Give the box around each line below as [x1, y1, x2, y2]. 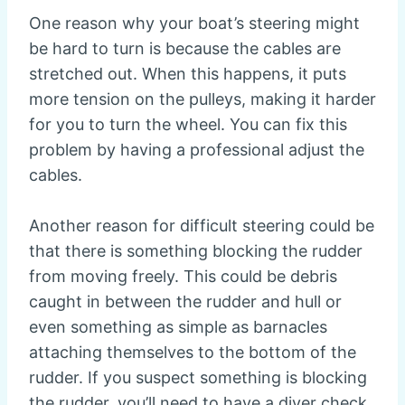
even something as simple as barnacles [29, 317, 327, 337]
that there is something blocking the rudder [29, 241, 363, 261]
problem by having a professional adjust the [29, 140, 364, 160]
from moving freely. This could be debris [29, 267, 337, 287]
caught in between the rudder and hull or [29, 292, 342, 312]
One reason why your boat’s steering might [29, 14, 360, 33]
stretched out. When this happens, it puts [29, 64, 346, 84]
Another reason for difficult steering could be [29, 216, 374, 236]
